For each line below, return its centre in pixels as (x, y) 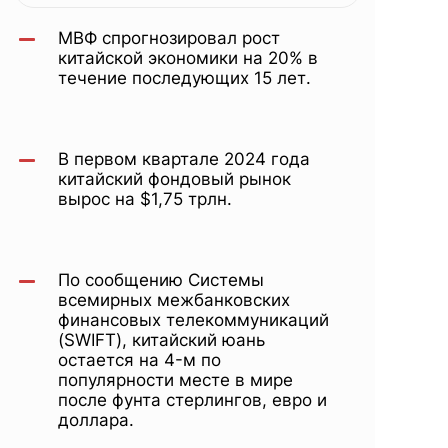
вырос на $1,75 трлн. (147, 199)
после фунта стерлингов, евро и (192, 400)
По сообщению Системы (161, 280)
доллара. (96, 420)
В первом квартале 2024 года (184, 159)
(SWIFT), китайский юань (161, 340)
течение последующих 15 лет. (184, 78)
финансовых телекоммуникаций (193, 320)
